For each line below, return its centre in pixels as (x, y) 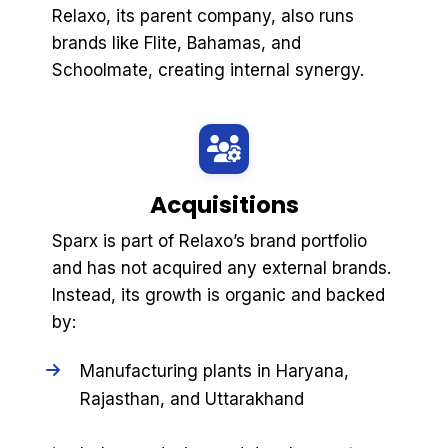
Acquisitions (224, 204)
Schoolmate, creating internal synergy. (208, 69)
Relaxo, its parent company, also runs (203, 15)
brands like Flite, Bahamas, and (176, 42)
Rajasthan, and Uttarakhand (191, 399)
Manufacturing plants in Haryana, (214, 371)
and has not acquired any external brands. (221, 267)
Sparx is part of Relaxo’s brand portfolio (209, 240)
